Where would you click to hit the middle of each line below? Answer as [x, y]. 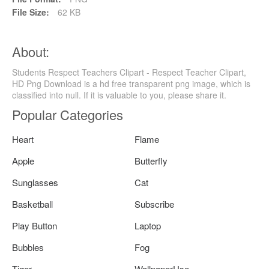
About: [31, 51]
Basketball [32, 204]
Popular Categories [68, 114]
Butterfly [151, 160]
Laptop [148, 225]
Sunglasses [35, 182]
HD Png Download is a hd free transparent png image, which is [131, 83]
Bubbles [28, 247]
